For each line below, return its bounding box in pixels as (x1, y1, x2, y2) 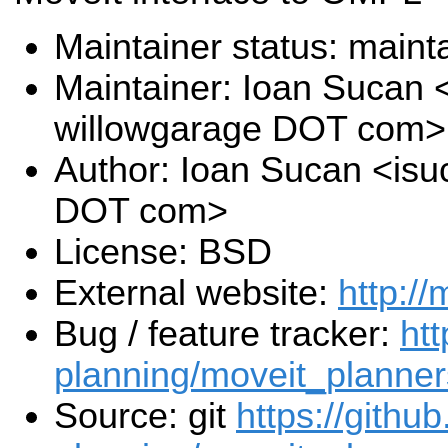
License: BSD (54, 232, 272, 273)
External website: (54, 273, 338, 314)
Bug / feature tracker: (54, 314, 400, 355)
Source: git (54, 396, 236, 437)
